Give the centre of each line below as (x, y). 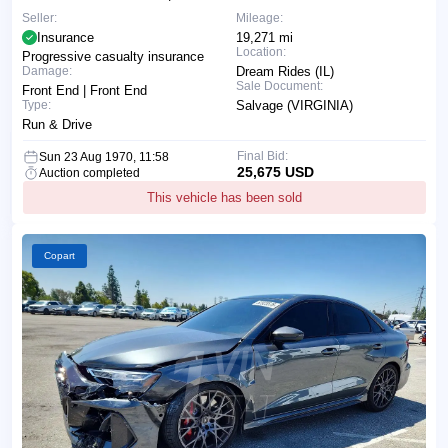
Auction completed (89, 172)
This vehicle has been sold (224, 197)
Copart (59, 255)
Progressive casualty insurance (113, 56)
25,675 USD (275, 171)
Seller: (39, 17)
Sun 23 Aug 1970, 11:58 (104, 156)
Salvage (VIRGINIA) (294, 105)
